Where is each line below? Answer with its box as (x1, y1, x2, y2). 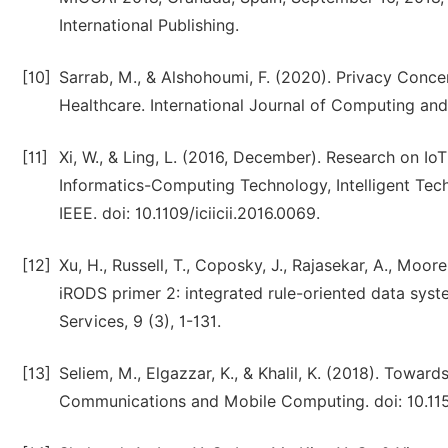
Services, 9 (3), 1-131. (59, 312, 221, 331)
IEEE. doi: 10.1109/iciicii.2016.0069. (59, 204, 320, 223)
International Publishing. (59, 16, 239, 35)
